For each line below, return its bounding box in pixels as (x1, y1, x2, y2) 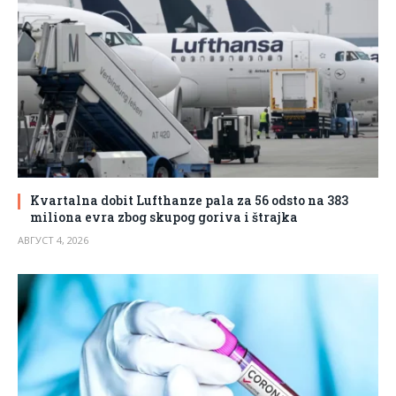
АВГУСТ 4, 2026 (18, 233, 88, 247)
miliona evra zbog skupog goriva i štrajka (30, 209, 298, 226)
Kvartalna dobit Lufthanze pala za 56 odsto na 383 (30, 192, 348, 209)
